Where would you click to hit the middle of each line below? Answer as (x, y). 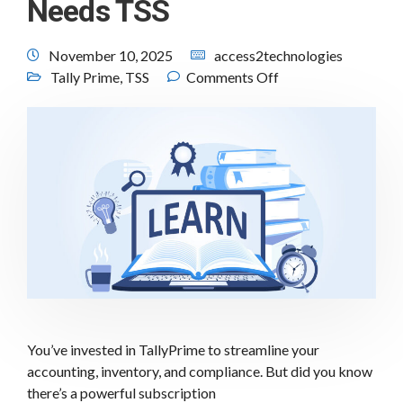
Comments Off (233, 77)
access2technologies (278, 55)
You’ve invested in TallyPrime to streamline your (173, 350)
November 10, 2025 (111, 55)
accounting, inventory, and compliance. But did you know (200, 372)
